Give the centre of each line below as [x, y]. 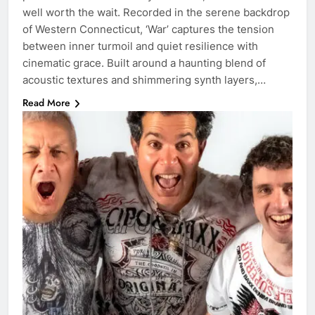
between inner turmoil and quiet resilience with [140, 46]
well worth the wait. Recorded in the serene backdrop [156, 12]
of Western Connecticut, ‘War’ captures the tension [148, 29]
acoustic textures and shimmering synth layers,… [144, 79]
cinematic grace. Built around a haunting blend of [144, 63]
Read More [46, 102]
